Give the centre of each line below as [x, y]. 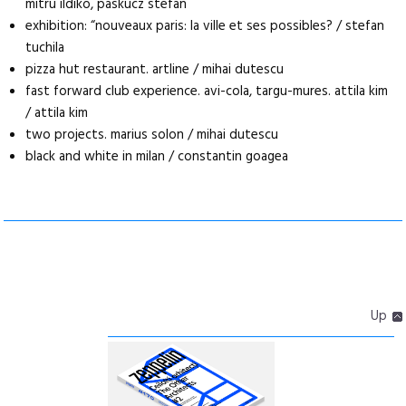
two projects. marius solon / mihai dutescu [152, 135]
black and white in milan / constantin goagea [157, 157]
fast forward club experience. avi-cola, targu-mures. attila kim [207, 92]
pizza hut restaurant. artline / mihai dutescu [155, 70]
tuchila [45, 48]
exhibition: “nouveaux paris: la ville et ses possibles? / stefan [205, 26]
